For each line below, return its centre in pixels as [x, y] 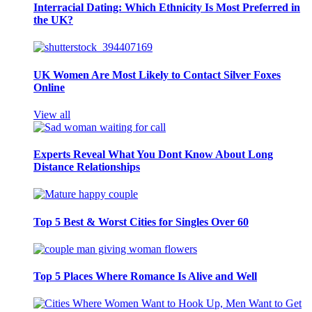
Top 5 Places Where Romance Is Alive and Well [145, 276]
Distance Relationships [87, 167]
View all [52, 114]
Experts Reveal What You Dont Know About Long [153, 155]
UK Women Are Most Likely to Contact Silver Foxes [157, 75]
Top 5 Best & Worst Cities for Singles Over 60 [141, 221]
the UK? [53, 19]
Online [49, 87]
